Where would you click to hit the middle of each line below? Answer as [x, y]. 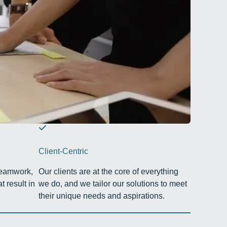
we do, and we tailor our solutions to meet [113, 184]
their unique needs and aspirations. [102, 196]
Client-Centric [63, 152]
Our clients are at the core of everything [108, 172]
